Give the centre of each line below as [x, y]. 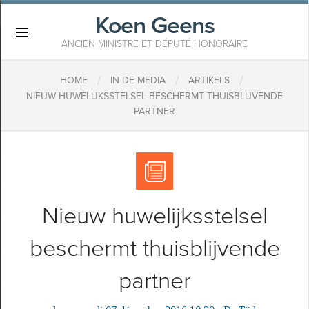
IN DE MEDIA [138, 81]
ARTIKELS [209, 81]
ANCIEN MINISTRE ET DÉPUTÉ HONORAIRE [154, 44]
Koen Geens [154, 26]
